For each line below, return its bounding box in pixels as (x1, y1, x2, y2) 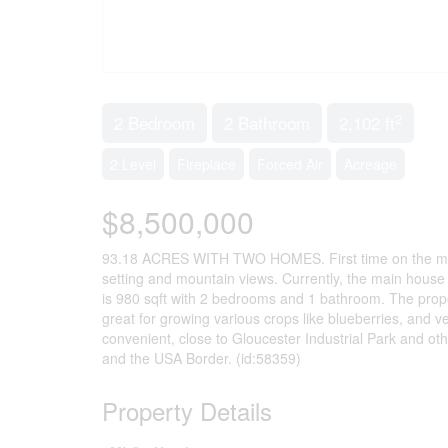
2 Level (110, 154, 156, 174)
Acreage (344, 154, 397, 174)
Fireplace (177, 154, 236, 174)
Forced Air (257, 154, 323, 174)
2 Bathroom (224, 110, 310, 135)
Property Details (102, 393, 272, 428)
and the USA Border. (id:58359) (102, 348, 301, 368)
